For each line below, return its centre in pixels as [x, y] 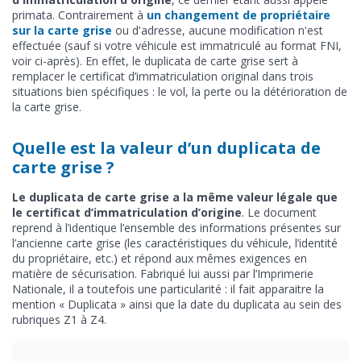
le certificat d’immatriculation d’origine [127, 212]
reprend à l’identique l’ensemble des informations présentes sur [176, 227]
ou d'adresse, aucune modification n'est [218, 30]
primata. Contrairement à [79, 15]
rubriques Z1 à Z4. [59, 319]
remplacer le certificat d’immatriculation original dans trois [163, 76]
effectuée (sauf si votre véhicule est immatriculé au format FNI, [177, 45]
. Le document [279, 212]
